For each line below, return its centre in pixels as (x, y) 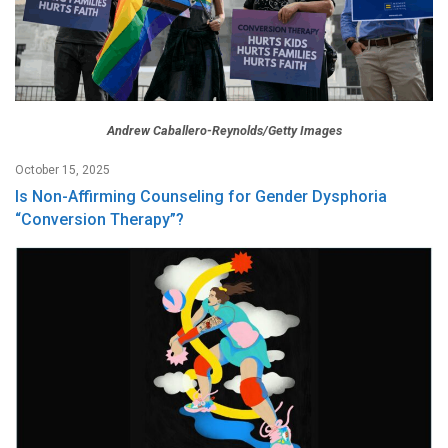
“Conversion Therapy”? (99, 220)
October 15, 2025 (62, 170)
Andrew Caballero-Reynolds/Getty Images (224, 131)
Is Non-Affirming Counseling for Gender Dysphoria (201, 197)
